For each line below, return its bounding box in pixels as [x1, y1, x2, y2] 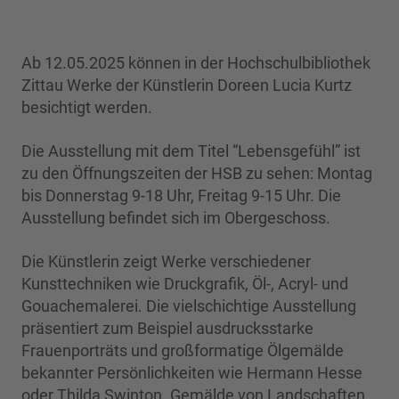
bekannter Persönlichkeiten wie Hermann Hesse [21, 363, 362, 383]
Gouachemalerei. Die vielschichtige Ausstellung [21, 297, 356, 316]
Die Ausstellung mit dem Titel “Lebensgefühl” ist [21, 142, 361, 161]
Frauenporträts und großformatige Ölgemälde [21, 341, 344, 361]
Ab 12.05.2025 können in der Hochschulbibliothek [21, 53, 370, 73]
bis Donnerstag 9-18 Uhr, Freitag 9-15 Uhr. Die [21, 186, 341, 206]
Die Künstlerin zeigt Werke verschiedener [21, 252, 311, 272]
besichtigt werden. [21, 98, 152, 118]
